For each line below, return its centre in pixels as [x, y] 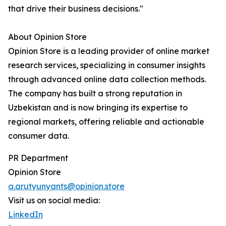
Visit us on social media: [54, 201]
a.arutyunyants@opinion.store [66, 186]
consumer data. [39, 136]
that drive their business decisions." [76, 9]
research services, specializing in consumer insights [107, 65]
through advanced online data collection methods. [107, 79]
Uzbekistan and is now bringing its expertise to [98, 108]
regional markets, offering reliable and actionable [106, 122]
